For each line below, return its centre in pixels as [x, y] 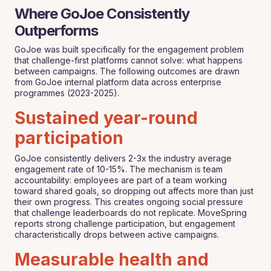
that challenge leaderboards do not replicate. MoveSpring [131, 213]
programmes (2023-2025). [67, 93]
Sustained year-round [106, 118]
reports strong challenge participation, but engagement [125, 224]
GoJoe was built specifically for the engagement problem [129, 49]
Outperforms [56, 31]
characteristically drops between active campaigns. [117, 234]
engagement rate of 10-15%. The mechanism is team [119, 169]
